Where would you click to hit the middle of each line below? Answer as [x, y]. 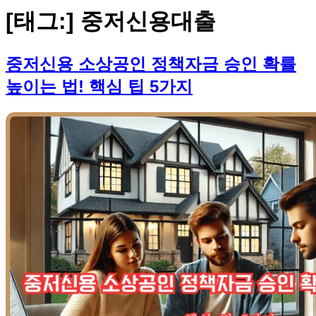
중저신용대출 [148, 22]
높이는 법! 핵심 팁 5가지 [99, 86]
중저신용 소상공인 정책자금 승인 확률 [151, 63]
